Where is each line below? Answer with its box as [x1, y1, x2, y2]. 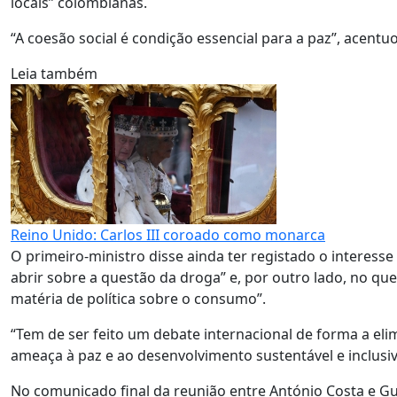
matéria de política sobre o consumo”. [11, 289, 266, 308]
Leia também [11, 64, 97, 83]
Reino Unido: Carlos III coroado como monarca [11, 225, 325, 245]
